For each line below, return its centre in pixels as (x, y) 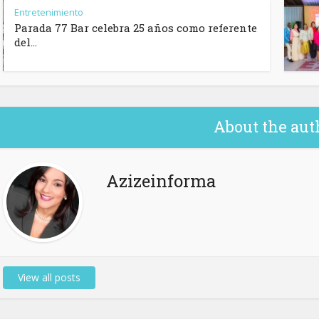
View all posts (49, 278)
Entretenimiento (49, 12)
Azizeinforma (161, 181)
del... (26, 42)
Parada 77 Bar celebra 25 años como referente (136, 28)
